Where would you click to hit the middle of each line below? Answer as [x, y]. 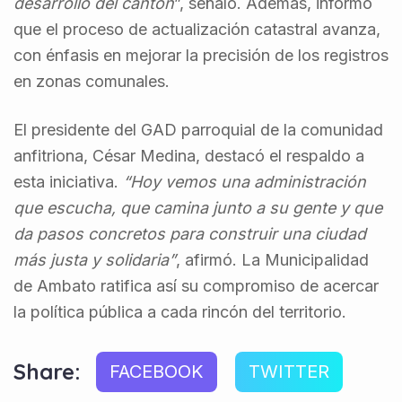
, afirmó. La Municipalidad [272, 259]
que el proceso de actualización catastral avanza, [197, 29]
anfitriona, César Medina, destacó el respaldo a [189, 155]
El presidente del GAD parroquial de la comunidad [198, 129]
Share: [47, 372]
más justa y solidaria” [95, 259]
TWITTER [289, 371]
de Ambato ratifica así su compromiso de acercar [196, 285]
